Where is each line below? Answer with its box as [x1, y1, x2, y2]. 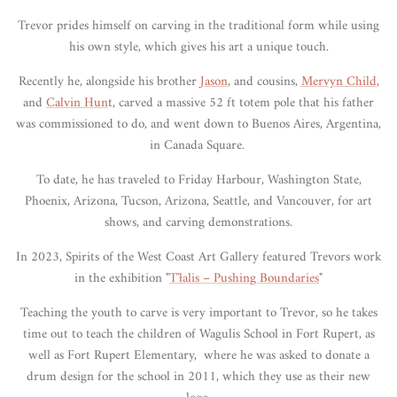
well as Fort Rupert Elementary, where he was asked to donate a [27, 343, 370, 368]
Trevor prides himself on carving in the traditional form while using [18, 13, 379, 38]
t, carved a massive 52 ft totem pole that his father [108, 90, 374, 115]
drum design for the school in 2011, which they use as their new [27, 364, 370, 389]
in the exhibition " [74, 266, 169, 291]
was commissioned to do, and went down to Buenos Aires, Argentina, [16, 112, 381, 136]
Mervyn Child [300, 69, 377, 94]
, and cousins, [227, 69, 301, 94]
